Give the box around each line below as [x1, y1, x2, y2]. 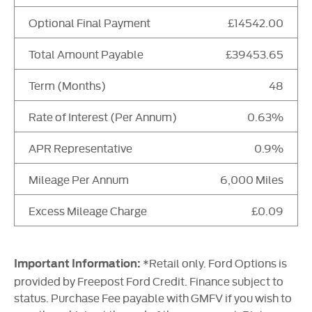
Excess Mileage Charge [29, 203, 147, 219]
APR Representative [29, 140, 132, 156]
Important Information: [14, 258, 143, 271]
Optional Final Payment [29, 15, 150, 31]
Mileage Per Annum [29, 171, 129, 187]
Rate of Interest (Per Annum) [29, 109, 177, 125]
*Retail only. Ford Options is [143, 255, 287, 271]
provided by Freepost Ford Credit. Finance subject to [14, 273, 283, 289]
